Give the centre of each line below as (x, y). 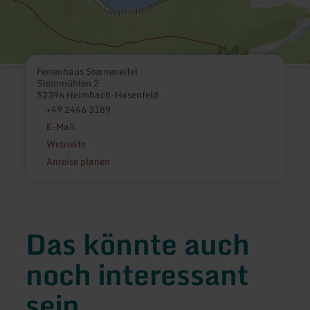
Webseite (66, 144)
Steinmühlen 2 (68, 83)
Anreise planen (78, 161)
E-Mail (60, 126)
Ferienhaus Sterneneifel (88, 71)
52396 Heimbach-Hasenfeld (98, 94)
